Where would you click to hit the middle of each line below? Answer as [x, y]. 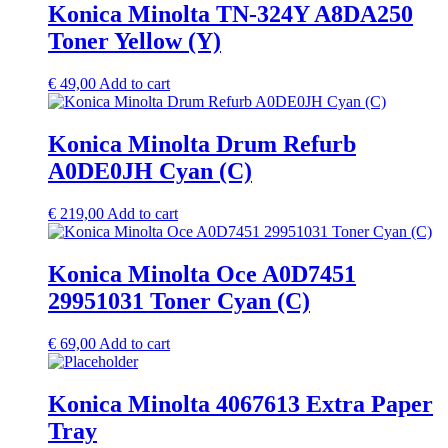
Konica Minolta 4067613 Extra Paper [240, 403]
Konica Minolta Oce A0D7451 [202, 273]
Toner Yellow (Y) [134, 41]
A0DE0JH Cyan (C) [150, 171]
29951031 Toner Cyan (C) [179, 300]
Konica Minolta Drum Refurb [202, 144]
